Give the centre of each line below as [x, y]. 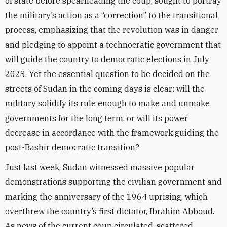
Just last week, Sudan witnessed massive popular [100, 167]
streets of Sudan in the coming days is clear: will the [105, 89]
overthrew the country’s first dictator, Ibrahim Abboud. [110, 211]
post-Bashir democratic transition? [72, 147]
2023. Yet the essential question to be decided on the [107, 74]
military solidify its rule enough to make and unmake [107, 103]
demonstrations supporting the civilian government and [113, 182]
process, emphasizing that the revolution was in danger [112, 30]
